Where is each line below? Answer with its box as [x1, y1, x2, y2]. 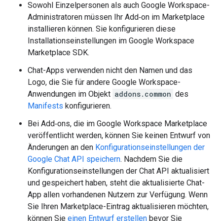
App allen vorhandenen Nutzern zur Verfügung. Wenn [28, 190, 208, 199]
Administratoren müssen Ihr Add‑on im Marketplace [28, 12, 205, 22]
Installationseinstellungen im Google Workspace [28, 36, 194, 45]
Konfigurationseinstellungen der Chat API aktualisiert [28, 166, 209, 176]
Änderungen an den [28, 143, 95, 152]
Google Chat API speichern [28, 154, 120, 164]
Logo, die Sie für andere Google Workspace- [28, 77, 181, 87]
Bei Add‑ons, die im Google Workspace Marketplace [28, 119, 207, 128]
